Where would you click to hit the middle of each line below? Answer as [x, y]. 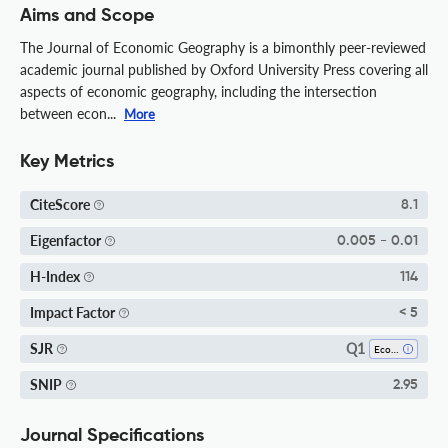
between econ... [70, 113]
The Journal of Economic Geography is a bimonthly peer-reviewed [223, 47]
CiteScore [60, 204]
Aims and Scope [87, 15]
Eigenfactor [65, 240]
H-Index [55, 276]
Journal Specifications [112, 435]
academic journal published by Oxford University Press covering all [224, 69]
